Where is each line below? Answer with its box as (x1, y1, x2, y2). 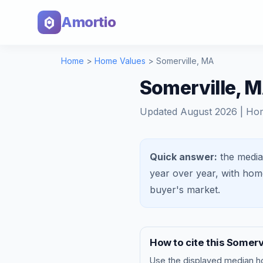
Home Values (95, 56, 146, 66)
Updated (140, 106, 180, 117)
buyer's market (150, 184, 218, 195)
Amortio (61, 14, 116, 31)
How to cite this (150, 237, 227, 248)
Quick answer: (150, 151, 217, 163)
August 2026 (180, 106, 237, 117)
